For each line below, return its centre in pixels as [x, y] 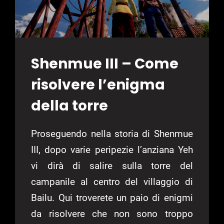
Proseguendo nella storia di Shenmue [112, 133]
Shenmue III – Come [105, 63]
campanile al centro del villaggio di [112, 181]
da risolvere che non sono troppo [112, 213]
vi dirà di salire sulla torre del [112, 165]
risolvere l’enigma [98, 84]
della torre [70, 105]
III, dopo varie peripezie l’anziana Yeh [112, 149]
